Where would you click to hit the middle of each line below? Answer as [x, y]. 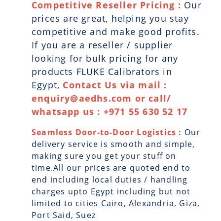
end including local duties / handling [110, 179]
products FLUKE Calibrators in [102, 71]
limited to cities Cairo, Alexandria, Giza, [116, 203]
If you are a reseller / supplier [102, 45]
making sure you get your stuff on [104, 156]
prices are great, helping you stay [110, 18]
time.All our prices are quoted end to [111, 167]
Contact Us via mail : [115, 85]
